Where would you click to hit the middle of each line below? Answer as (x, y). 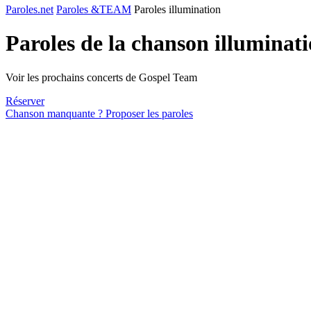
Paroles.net (30, 9)
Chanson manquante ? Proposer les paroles (99, 113)
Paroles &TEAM (94, 9)
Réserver (25, 101)
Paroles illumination (177, 9)
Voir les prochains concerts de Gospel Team (101, 77)
